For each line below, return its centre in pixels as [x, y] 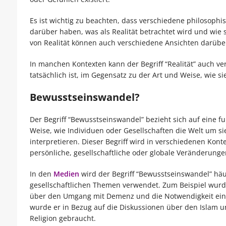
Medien [66, 174]
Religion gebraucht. [63, 218]
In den [41, 174]
